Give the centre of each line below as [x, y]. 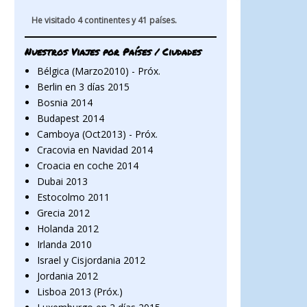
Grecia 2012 [63, 212]
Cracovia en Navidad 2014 [95, 149]
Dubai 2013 [62, 181]
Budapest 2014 [70, 118]
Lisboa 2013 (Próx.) [79, 291]
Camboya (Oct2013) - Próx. [97, 134]
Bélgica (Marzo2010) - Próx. [98, 71]
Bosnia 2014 [64, 102]
